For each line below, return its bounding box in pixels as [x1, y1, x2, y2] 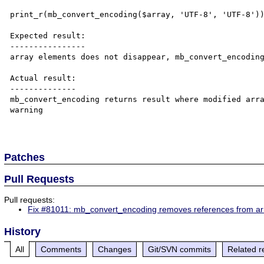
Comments [41, 244, 82, 254]
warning [10, 105, 44, 114]
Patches [4, 151, 45, 163]
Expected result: [10, 31, 86, 40]
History [4, 225, 41, 237]
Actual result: [10, 73, 77, 82]
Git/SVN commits [148, 244, 212, 254]
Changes [98, 244, 132, 254]
